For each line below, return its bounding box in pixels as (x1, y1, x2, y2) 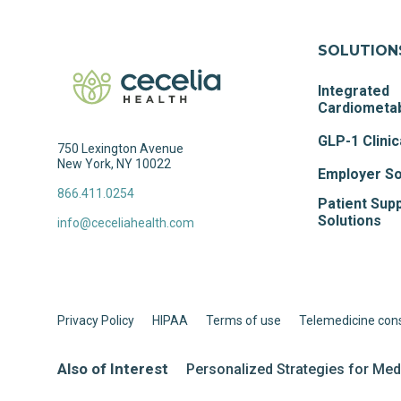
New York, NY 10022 (57, 157, 171, 172)
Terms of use (206, 313, 281, 328)
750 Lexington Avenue (57, 141, 183, 157)
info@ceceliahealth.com (57, 216, 194, 231)
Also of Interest (57, 360, 168, 378)
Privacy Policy (57, 313, 134, 328)
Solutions (318, 212, 382, 229)
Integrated (318, 82, 390, 99)
